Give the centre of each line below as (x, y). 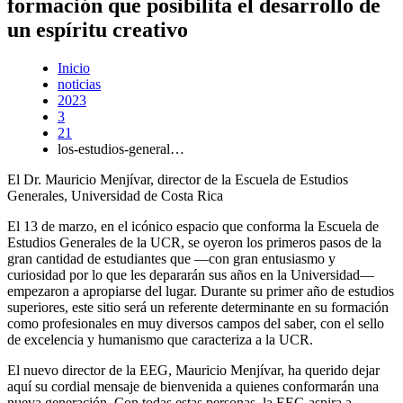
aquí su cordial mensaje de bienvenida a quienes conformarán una (193, 386)
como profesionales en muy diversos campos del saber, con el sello (196, 323)
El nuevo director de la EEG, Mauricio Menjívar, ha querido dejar (193, 370)
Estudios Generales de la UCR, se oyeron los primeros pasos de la (194, 242)
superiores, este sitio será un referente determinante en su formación (198, 307)
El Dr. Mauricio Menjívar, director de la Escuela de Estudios (178, 179)
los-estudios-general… (121, 148)
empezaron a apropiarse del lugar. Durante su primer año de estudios (201, 291)
